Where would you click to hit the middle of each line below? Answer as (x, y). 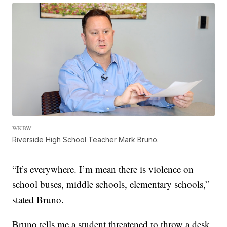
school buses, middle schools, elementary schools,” (111, 184)
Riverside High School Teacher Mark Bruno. (86, 140)
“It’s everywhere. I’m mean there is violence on (103, 169)
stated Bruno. (38, 200)
